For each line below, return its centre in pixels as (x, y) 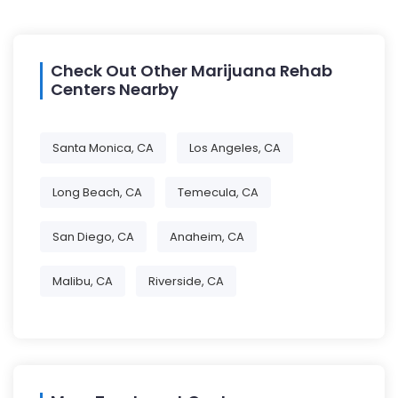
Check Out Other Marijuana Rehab (191, 71)
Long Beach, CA (97, 193)
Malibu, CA (83, 282)
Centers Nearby (115, 90)
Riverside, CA (186, 282)
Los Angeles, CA (235, 148)
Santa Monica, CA (103, 148)
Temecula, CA (218, 193)
